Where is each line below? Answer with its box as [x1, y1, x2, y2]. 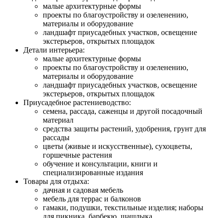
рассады [43, 133, 70, 142]
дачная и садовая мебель [43, 185, 123, 194]
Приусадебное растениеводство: [23, 98, 131, 107]
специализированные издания [43, 168, 143, 177]
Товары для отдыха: [23, 177, 89, 185]
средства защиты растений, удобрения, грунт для [43, 124, 206, 133]
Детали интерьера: [23, 45, 85, 54]
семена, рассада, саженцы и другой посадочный [43, 107, 202, 115]
